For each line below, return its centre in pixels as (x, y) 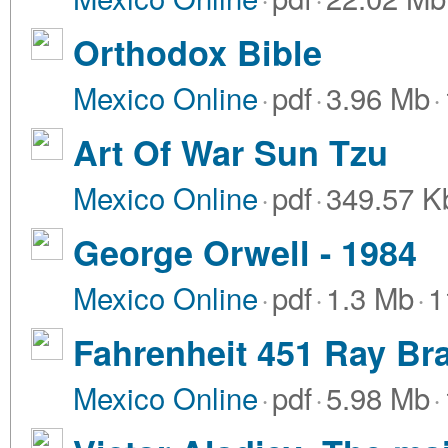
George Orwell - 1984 (245, 252)
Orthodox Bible (197, 52)
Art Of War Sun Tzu (230, 152)
